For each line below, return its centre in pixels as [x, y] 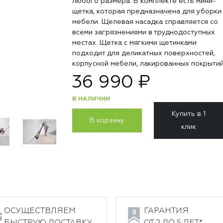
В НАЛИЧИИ [91, 99]
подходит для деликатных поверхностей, [144, 53]
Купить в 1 [189, 114]
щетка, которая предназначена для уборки [147, 11]
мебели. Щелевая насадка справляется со [145, 22]
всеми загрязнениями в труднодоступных [144, 32]
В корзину [107, 120]
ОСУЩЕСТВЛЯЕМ [40, 211]
